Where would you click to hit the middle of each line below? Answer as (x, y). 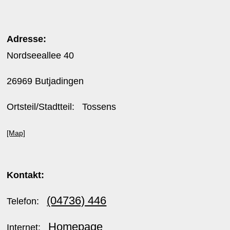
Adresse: (27, 39)
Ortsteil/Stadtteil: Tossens (62, 107)
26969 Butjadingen (47, 81)
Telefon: (27, 201)
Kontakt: (26, 175)
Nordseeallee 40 (41, 55)
